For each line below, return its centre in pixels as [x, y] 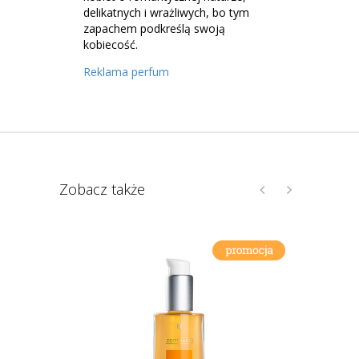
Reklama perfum [126, 72]
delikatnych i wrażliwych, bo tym [166, 12]
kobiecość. [111, 44]
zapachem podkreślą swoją [154, 28]
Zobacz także [102, 189]
